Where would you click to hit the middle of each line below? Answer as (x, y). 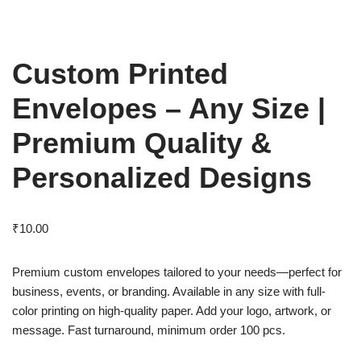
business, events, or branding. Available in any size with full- (169, 291)
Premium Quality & (142, 143)
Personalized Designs (162, 177)
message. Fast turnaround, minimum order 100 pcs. (149, 330)
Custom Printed (120, 73)
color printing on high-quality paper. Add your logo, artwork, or (172, 310)
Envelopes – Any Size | (169, 108)
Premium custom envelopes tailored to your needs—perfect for (177, 272)
